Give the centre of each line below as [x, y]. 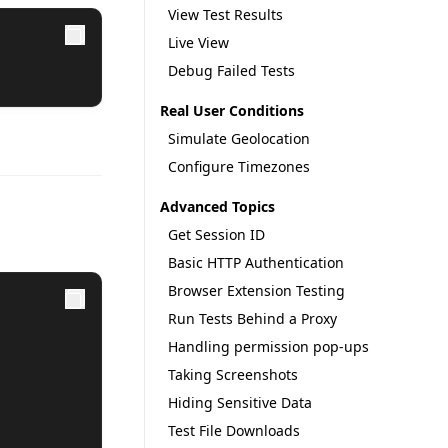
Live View [199, 42]
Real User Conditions [232, 110]
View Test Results [226, 14]
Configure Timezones [239, 166]
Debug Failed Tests [232, 70]
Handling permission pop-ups [269, 346]
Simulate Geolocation [239, 138]
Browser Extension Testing [257, 290]
